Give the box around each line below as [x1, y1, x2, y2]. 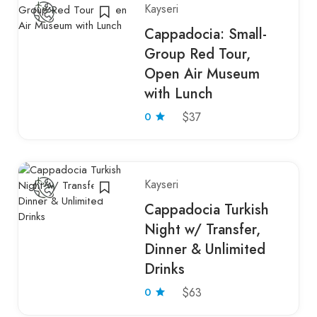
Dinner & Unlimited [144, 238, 266, 260]
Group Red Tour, [144, 43, 251, 64]
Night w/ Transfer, [144, 219, 261, 240]
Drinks [144, 258, 185, 279]
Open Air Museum [144, 63, 260, 84]
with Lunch [144, 83, 214, 104]
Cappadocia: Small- [144, 23, 267, 45]
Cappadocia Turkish [144, 199, 270, 220]
